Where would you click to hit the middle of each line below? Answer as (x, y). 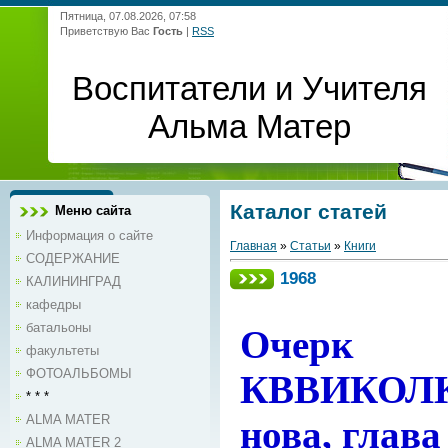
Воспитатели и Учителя (250, 88)
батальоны (58, 327)
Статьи (310, 246)
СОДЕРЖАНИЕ (73, 258)
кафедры (53, 304)
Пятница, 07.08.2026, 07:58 (128, 16)
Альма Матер (250, 126)
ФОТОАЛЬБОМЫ (79, 373)
